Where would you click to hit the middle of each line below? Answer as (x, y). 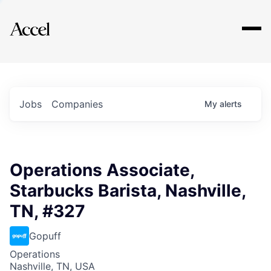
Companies (77, 104)
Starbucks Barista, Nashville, (128, 191)
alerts (231, 104)
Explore (47, 21)
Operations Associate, (102, 170)
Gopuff (45, 236)
